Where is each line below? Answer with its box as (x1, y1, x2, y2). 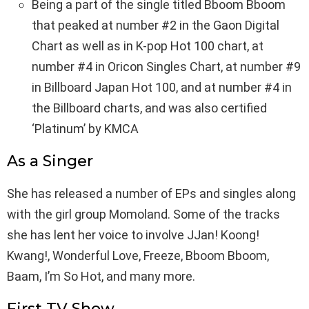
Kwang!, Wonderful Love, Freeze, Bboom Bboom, (7, 248, 269, 263)
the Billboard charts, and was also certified (32, 101, 267, 116)
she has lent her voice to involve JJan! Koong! (7, 228, 259, 243)
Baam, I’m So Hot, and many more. (7, 269, 195, 284)
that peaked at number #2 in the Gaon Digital (32, 18, 279, 33)
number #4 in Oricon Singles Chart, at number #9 (32, 59, 301, 74)
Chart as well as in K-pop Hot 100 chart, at (32, 39, 263, 54)
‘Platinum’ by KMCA (32, 121, 139, 137)
